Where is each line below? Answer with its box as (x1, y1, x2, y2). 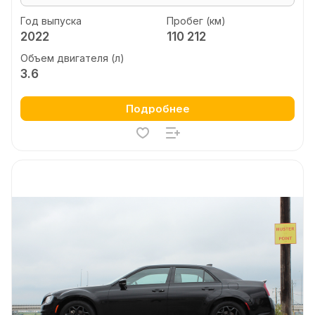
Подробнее (125, 102, 190, 115)
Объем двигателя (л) (20, 52, 124, 64)
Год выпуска (20, 14, 82, 27)
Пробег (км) (166, 14, 226, 27)
